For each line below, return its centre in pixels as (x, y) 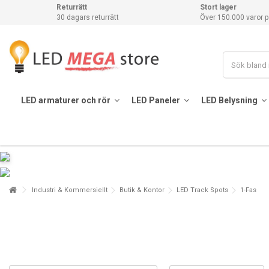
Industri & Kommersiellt (70, 190)
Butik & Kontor (142, 190)
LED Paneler (156, 100)
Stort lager (219, 7)
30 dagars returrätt (88, 17)
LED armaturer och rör (66, 100)
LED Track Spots (202, 190)
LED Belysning (230, 100)
